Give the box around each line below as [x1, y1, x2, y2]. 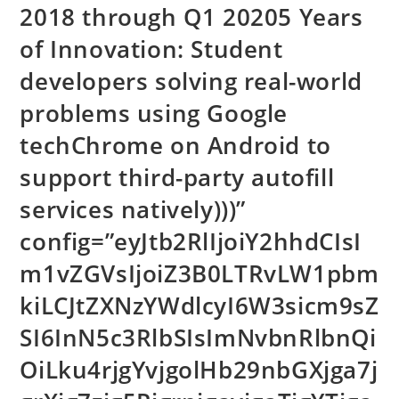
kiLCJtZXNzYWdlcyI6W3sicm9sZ [20, 289, 379, 322]
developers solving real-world [20, 65, 362, 97]
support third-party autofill [20, 161, 335, 193]
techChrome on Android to [20, 129, 331, 161]
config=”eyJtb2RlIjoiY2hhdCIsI [20, 225, 362, 257]
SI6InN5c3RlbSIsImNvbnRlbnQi [20, 322, 377, 354]
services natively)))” [20, 193, 247, 225]
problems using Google [20, 97, 289, 129]
